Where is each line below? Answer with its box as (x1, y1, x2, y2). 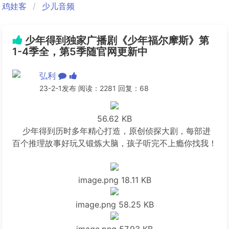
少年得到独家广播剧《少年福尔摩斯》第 (22, 34, 209, 47)
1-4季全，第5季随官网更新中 (12, 45, 148, 58)
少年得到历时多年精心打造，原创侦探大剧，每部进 (12, 126, 211, 136)
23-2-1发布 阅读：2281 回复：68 (39, 84, 149, 93)
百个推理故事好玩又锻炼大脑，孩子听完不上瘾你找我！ (12, 138, 217, 148)
